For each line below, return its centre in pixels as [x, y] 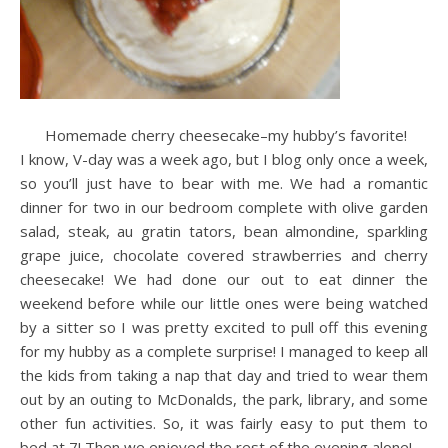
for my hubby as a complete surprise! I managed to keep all [224, 351]
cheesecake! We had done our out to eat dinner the [224, 279]
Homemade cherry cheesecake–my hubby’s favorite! [224, 135]
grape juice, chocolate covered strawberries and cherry [224, 255]
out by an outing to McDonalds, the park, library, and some [224, 399]
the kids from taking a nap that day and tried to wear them [224, 375]
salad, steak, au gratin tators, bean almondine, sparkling [224, 231]
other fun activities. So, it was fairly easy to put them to [224, 423]
